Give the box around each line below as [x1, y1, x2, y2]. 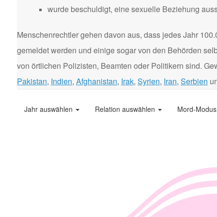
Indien [51, 76, 72, 87]
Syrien [138, 76, 160, 87]
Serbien [181, 76, 208, 87]
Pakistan [17, 76, 47, 87]
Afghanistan [76, 76, 117, 87]
